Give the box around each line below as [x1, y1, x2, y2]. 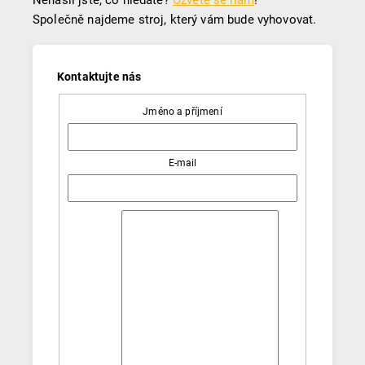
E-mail [168, 156, 197, 169]
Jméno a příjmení [143, 105, 222, 117]
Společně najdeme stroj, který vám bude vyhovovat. [33, 11, 317, 27]
